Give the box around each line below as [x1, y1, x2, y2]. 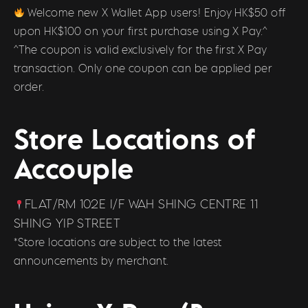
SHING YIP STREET [14, 216, 121, 231]
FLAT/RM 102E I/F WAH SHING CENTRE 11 [24, 197, 258, 212]
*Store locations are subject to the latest [14, 236, 222, 249]
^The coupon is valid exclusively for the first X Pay [14, 43, 267, 56]
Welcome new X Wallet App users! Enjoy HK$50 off [24, 5, 286, 19]
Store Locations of [14, 122, 256, 156]
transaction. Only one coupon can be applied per [14, 61, 273, 74]
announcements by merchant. [14, 254, 169, 267]
